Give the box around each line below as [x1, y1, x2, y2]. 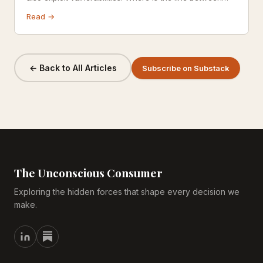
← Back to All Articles [29, 62, 117, 73]
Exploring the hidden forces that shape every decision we [14, 187, 240, 197]
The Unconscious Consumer [14, 165, 163, 180]
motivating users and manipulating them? [26, 4, 177, 14]
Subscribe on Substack [142, 63, 230, 73]
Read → [26, 12, 55, 21]
